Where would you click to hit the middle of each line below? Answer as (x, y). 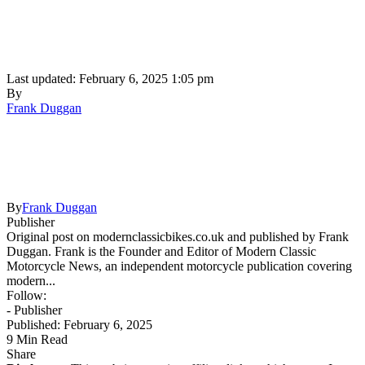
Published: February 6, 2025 (79, 324)
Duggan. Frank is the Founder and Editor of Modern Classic (161, 251)
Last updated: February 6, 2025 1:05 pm (110, 78)
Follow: (26, 295)
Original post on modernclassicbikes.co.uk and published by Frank (178, 236)
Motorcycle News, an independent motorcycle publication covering (179, 266)
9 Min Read (37, 339)
